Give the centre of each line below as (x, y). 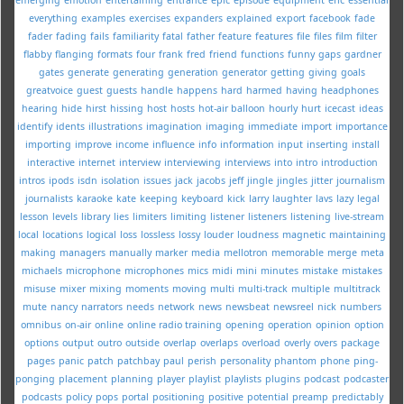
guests (121, 90)
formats (115, 54)
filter (366, 36)
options (41, 342)
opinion (333, 324)
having (301, 90)
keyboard (202, 198)
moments (147, 288)
